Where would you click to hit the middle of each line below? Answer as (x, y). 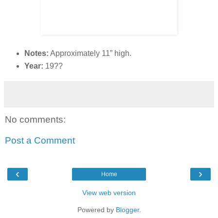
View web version (109, 192)
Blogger (127, 209)
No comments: (35, 119)
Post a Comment (40, 141)
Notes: (36, 53)
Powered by (96, 209)
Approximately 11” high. (90, 53)
